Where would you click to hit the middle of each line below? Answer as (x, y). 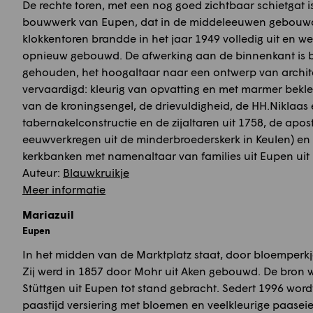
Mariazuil (48, 214)
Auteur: (43, 172)
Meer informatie (64, 189)
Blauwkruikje (96, 172)
